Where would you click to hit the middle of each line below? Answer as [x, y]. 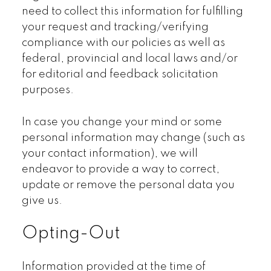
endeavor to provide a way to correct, [120, 169]
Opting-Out [71, 233]
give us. [42, 201]
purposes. [47, 90]
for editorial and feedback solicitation [120, 75]
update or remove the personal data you [128, 185]
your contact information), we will [109, 153]
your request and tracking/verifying [115, 28]
